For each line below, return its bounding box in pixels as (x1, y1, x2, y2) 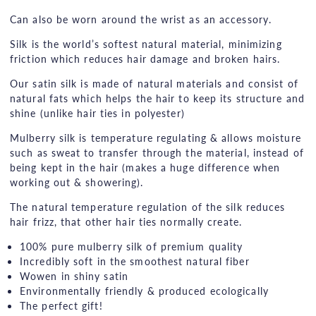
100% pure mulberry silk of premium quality (20, 238, 243, 253)
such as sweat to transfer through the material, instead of (10, 145, 304, 159)
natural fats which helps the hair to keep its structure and (10, 90, 305, 105)
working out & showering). (10, 174, 144, 189)
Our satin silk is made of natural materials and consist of (10, 75, 298, 90)
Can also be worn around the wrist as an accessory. (10, 11, 272, 26)
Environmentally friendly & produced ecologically (20, 283, 269, 298)
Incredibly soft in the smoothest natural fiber (20, 253, 250, 268)
